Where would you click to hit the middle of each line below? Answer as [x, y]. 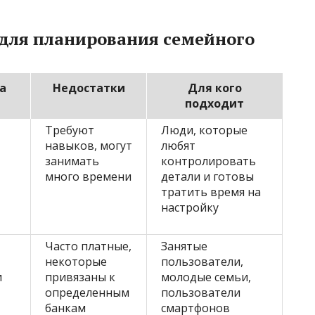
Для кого [214, 88]
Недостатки [89, 88]
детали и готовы [207, 177]
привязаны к [80, 277]
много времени [88, 177]
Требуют [70, 130]
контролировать [208, 161]
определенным [87, 293]
